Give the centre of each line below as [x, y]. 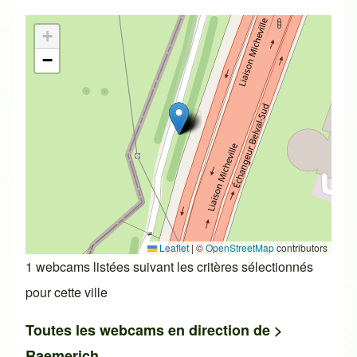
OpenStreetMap [240, 248]
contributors [301, 248]
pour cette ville [67, 292]
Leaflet [173, 248]
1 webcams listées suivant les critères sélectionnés [169, 267]
